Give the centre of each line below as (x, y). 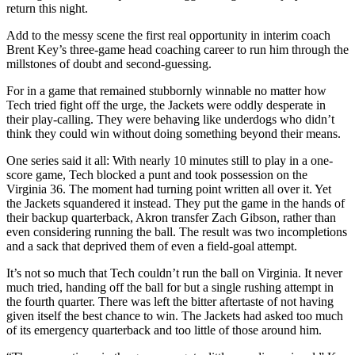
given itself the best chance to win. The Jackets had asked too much (175, 316)
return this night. (47, 9)
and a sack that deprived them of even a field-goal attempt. (152, 246)
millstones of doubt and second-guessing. (109, 64)
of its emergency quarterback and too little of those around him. (164, 330)
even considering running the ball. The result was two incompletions (177, 232)
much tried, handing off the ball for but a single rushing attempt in (170, 288)
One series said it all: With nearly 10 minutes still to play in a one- (170, 161)
